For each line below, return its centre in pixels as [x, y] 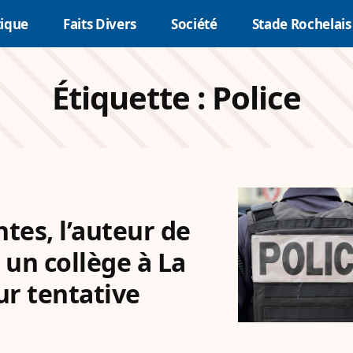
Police [256, 97]
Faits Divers [100, 24]
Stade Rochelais [301, 24]
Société [194, 24]
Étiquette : [132, 97]
